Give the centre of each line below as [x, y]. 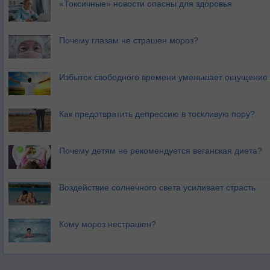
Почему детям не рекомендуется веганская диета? [161, 151]
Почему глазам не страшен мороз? [129, 40]
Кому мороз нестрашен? [108, 224]
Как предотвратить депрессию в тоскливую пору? [157, 114]
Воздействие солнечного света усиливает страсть [157, 187]
